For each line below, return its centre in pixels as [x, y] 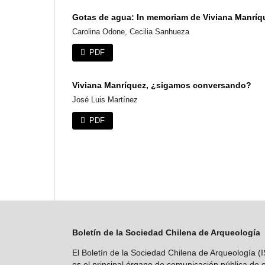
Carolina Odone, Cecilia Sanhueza [131, 32]
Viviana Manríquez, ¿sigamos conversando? [162, 85]
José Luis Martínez [105, 100]
